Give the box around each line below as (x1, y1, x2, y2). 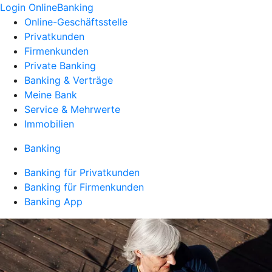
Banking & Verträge (24, 74, 113, 86)
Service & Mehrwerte (24, 103, 120, 115)
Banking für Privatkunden (24, 166, 140, 178)
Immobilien (24, 118, 74, 130)
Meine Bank (24, 89, 77, 101)
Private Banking (24, 59, 96, 72)
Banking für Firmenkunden (24, 181, 144, 193)
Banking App (24, 195, 83, 208)
